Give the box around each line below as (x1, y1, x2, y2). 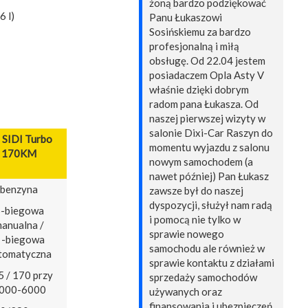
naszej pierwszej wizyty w (149, 112, 265, 125)
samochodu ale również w (149, 242, 265, 255)
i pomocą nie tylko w (149, 213, 241, 226)
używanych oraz (149, 285, 222, 298)
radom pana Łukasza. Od (149, 98, 258, 111)
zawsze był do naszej (149, 184, 243, 197)
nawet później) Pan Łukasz (149, 170, 269, 183)
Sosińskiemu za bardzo (149, 25, 251, 38)
